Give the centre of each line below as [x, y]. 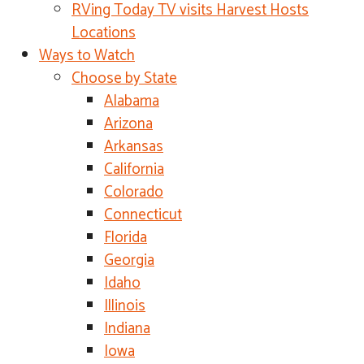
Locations [104, 33]
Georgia [129, 260]
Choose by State [124, 78]
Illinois [125, 306]
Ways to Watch [87, 56]
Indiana [127, 329]
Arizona [128, 124]
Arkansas [134, 147]
